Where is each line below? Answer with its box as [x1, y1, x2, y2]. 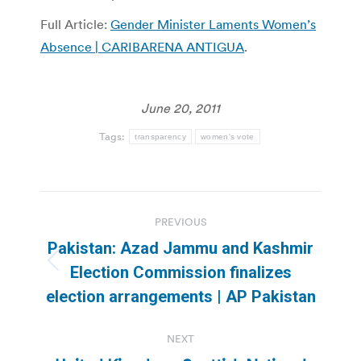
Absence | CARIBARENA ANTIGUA [40, 39, 244, 56]
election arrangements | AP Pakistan [45, 287, 316, 307]
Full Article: [40, 16, 110, 33]
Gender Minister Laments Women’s [110, 16, 316, 33]
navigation [39, 227, 170, 260]
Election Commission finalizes [69, 263, 292, 283]
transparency [135, 132, 186, 142]
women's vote [201, 132, 255, 142]
